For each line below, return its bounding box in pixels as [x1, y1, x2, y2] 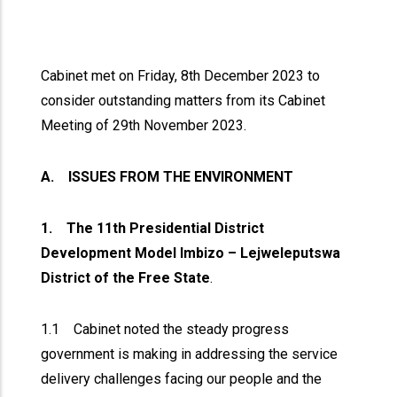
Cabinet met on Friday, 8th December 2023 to [41, 67, 321, 84]
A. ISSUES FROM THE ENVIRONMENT [41, 168, 298, 185]
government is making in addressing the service [41, 346, 339, 362]
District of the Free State [41, 269, 211, 286]
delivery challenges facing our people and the [41, 370, 323, 387]
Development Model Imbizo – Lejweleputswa [41, 245, 341, 261]
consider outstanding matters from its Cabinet [41, 92, 326, 109]
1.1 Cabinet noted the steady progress [41, 321, 290, 338]
